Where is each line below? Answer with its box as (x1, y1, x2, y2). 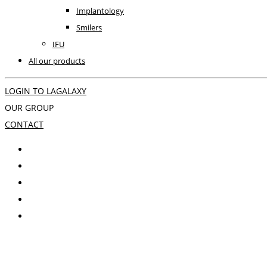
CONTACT (5, 119, 44, 130)
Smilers (76, 22, 102, 33)
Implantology (76, 5, 124, 16)
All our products (29, 55, 85, 66)
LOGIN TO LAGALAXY (5, 85, 86, 97)
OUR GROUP (5, 102, 54, 113)
